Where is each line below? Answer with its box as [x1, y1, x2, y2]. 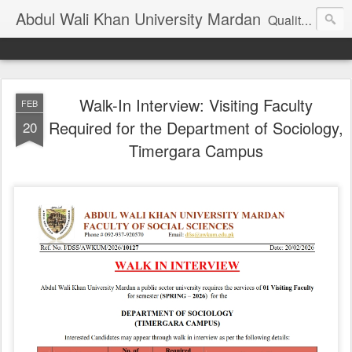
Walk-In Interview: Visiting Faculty [79, 93, 313, 116]
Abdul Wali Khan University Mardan [16, 7, 261, 30]
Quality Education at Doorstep [268, 11, 301, 29]
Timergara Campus [128, 139, 263, 162]
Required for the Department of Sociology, [48, 116, 343, 139]
